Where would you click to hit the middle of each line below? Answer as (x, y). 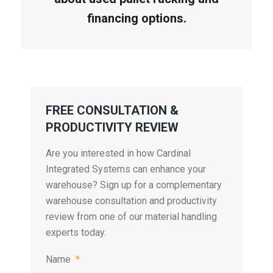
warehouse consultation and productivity (131, 200)
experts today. (76, 232)
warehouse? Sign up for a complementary (134, 185)
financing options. (136, 18)
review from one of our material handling (131, 216)
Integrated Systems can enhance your (126, 169)
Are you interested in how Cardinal (118, 153)
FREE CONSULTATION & (112, 110)
